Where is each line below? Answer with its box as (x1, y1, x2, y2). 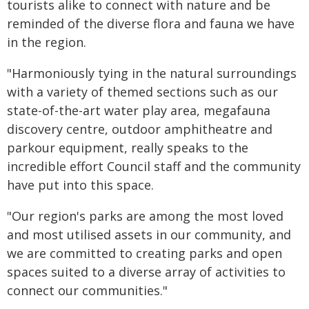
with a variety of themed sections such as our (7, 83, 278, 100)
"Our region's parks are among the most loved (7, 208, 283, 224)
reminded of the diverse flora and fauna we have (7, 15, 295, 32)
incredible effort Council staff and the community (7, 158, 301, 175)
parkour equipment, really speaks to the (7, 139, 248, 156)
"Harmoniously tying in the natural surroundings (7, 65, 297, 81)
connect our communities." (7, 282, 168, 299)
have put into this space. (7, 177, 154, 193)
